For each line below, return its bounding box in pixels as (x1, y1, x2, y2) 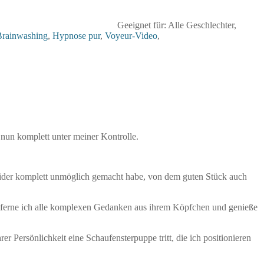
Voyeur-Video (105, 30, 157, 41)
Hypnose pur (52, 30, 100, 41)
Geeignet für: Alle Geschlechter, (117, 19, 236, 30)
